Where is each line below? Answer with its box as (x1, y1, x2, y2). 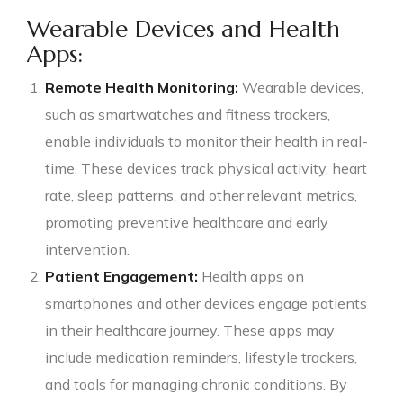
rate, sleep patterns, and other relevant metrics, (45, 185, 357, 204)
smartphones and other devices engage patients (45, 293, 367, 312)
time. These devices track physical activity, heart (45, 158, 367, 177)
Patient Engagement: (45, 266, 198, 285)
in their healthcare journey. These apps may (45, 320, 335, 339)
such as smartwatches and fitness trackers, (45, 104, 330, 123)
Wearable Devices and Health (27, 13, 340, 43)
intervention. (45, 239, 130, 258)
